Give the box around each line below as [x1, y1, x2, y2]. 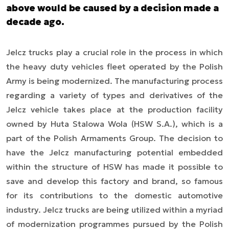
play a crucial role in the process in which [53, 47, 223, 57]
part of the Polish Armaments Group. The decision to [6, 132, 223, 143]
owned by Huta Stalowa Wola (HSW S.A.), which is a [6, 118, 223, 129]
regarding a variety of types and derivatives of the [6, 89, 223, 100]
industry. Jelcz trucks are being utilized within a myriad [6, 204, 223, 215]
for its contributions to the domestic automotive [6, 190, 223, 200]
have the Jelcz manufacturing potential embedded [6, 147, 223, 157]
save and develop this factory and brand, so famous [6, 175, 223, 186]
